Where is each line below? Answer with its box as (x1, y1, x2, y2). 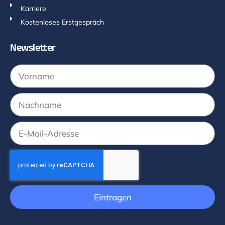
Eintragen (93, 191, 132, 202)
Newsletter (10, 40, 56, 58)
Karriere (21, 4, 47, 13)
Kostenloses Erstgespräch (21, 17, 104, 27)
